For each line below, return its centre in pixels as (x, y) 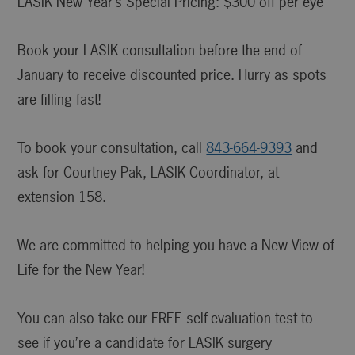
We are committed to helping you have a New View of (176, 246)
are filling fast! (59, 100)
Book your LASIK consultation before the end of (160, 51)
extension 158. (62, 197)
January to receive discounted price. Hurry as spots (172, 75)
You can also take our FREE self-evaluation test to (166, 319)
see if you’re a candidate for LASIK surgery (145, 343)
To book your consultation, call (112, 148)
